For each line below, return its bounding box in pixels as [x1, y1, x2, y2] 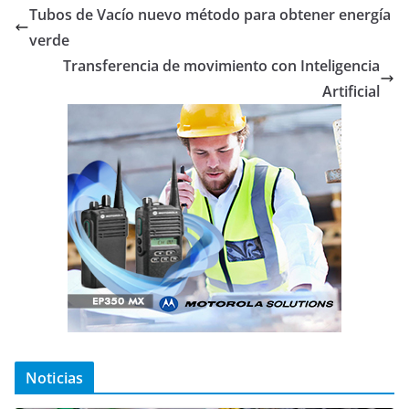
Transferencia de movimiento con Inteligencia [63, 56, 380, 77]
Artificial [322, 81, 380, 102]
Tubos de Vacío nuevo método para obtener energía [29, 5, 391, 26]
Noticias [26, 368, 84, 389]
